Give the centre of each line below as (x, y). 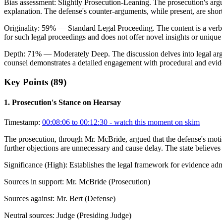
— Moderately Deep (75, 54)
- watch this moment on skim (154, 122)
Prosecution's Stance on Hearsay (66, 103)
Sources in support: (34, 181)
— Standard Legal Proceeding (104, 28)
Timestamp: (22, 122)
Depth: (16, 54)
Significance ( (26, 165)
